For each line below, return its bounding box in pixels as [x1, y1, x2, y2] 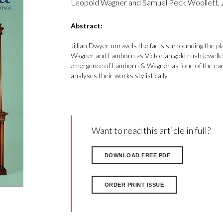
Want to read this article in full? [91, 125, 211, 136]
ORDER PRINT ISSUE [104, 181, 164, 188]
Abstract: [70, 21, 103, 30]
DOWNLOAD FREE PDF [104, 152, 170, 159]
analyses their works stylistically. [70, 71, 169, 80]
